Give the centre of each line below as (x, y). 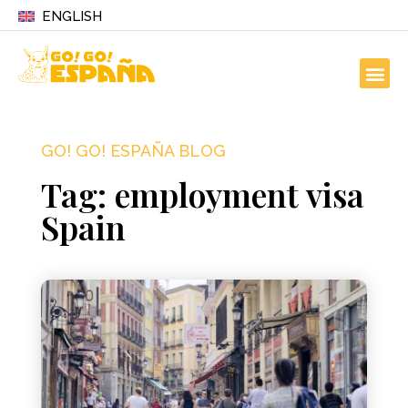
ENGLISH (71, 16)
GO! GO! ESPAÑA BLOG (133, 151)
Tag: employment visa (202, 194)
